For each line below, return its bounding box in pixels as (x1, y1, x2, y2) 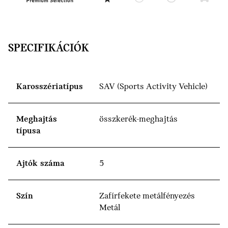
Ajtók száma (16, 159, 65, 169)
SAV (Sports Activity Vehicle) (99, 82, 208, 92)
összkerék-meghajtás (99, 115, 178, 125)
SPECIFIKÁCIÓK (8, 43, 89, 55)
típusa (16, 126, 41, 136)
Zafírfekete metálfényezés (99, 191, 195, 202)
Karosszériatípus (16, 82, 83, 92)
